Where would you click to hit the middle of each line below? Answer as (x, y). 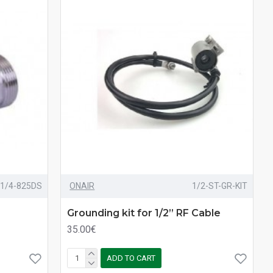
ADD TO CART (131, 258)
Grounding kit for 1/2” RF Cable (144, 213)
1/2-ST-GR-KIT (219, 186)
